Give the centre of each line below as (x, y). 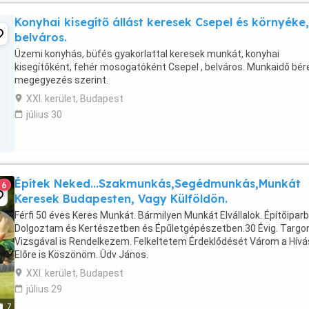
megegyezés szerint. (61, 80)
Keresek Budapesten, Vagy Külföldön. (121, 199)
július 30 (44, 114)
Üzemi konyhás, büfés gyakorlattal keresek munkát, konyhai (147, 54)
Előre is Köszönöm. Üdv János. (81, 255)
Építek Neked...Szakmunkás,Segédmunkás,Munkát (158, 183)
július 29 (44, 289)
